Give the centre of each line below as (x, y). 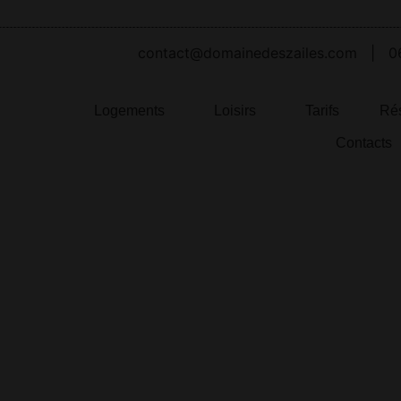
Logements (129, 110)
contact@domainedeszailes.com (247, 53)
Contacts (363, 142)
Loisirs (235, 110)
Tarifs (322, 110)
